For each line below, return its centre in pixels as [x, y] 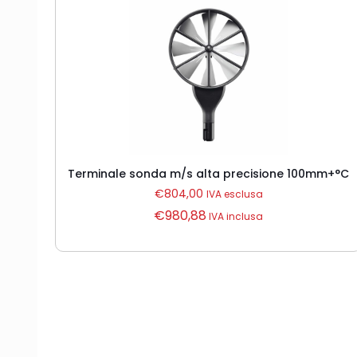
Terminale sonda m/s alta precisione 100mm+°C [209, 174]
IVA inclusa [235, 216]
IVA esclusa [234, 194]
